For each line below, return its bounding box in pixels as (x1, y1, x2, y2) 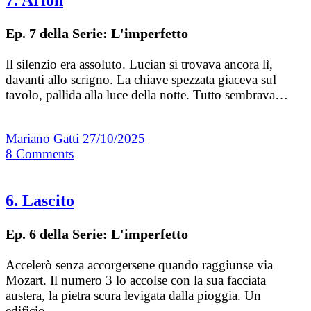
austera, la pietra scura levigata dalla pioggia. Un (6, 287, 261, 303)
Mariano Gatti (6, 131, 83, 146)
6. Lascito (6, 191, 74, 210)
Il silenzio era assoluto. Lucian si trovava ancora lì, (6, 56, 273, 72)
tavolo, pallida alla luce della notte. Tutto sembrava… (6, 87, 288, 102)
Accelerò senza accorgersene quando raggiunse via (6, 257, 273, 272)
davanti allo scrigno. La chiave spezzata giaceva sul (6, 72, 276, 87)
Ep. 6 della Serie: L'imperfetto (6, 226, 188, 242)
